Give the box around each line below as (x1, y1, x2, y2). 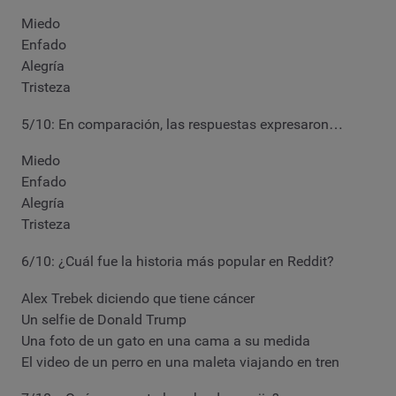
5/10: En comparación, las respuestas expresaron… (21, 115, 343, 133)
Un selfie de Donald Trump (21, 310, 187, 328)
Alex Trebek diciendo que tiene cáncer (21, 289, 255, 307)
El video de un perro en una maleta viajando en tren (21, 353, 339, 370)
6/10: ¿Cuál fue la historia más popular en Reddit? (21, 252, 334, 270)
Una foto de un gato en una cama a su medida (21, 331, 310, 349)
